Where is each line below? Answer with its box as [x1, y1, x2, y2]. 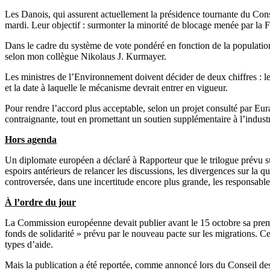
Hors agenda [5, 134, 57, 145]
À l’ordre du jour [5, 196, 76, 207]
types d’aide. [5, 239, 53, 250]
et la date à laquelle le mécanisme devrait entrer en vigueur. [5, 82, 228, 93]
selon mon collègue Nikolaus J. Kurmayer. [5, 51, 166, 61]
